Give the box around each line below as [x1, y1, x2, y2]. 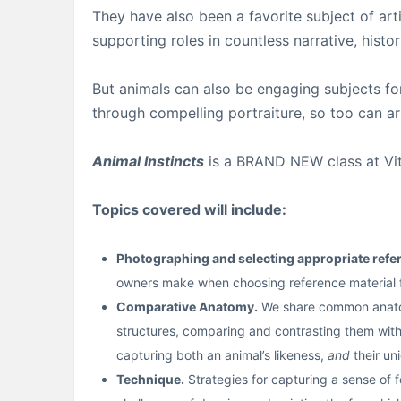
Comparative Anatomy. [116, 298, 258, 314]
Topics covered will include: [92, 200, 286, 218]
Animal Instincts [92, 151, 204, 170]
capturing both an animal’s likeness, [116, 346, 328, 363]
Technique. [116, 371, 184, 387]
